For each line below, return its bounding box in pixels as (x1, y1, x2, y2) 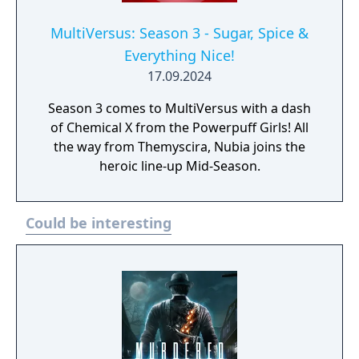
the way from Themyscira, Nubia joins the (54, 138, 305, 155)
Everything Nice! (124, 46, 235, 65)
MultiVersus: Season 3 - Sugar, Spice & (50, 23, 309, 42)
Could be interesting (26, 213, 171, 232)
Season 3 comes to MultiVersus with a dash (48, 99, 311, 117)
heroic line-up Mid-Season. (99, 157, 260, 175)
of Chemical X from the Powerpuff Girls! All (50, 119, 309, 136)
